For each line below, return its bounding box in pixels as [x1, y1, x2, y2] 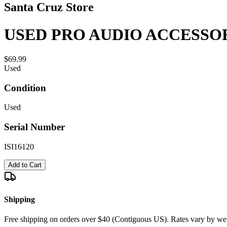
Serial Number [4, 122, 65, 133]
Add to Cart [8, 161, 42, 169]
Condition [4, 82, 46, 93]
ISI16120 [4, 142, 34, 151]
